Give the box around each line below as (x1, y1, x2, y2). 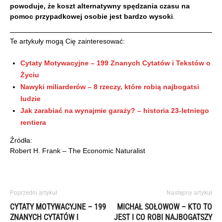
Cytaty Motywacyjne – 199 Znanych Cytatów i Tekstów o (20, 59, 211, 67)
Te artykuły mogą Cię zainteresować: (10, 37, 125, 46)
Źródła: (10, 136, 32, 145)
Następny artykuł (166, 189, 212, 197)
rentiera (20, 118, 46, 127)
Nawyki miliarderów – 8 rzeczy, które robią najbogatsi (20, 83, 199, 91)
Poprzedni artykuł (10, 189, 57, 197)
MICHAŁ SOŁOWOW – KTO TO (117, 202, 212, 212)
